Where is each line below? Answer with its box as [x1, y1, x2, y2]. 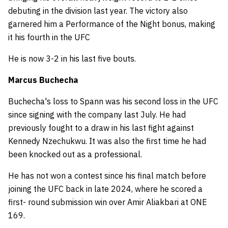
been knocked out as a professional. [8, 149, 144, 159]
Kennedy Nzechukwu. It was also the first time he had [8, 136, 206, 146]
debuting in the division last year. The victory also [8, 6, 188, 16]
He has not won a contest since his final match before [8, 170, 206, 181]
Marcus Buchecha [8, 75, 78, 85]
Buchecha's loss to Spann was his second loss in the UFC [8, 96, 218, 106]
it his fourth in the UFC [8, 32, 94, 42]
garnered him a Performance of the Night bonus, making [8, 19, 215, 29]
